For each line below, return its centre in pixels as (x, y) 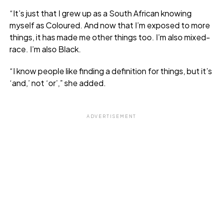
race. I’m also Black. (45, 49)
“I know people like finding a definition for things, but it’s (111, 71)
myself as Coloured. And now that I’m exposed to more (110, 25)
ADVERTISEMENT (111, 116)
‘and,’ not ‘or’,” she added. (57, 83)
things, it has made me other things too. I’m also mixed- (110, 37)
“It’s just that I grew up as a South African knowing (100, 13)
